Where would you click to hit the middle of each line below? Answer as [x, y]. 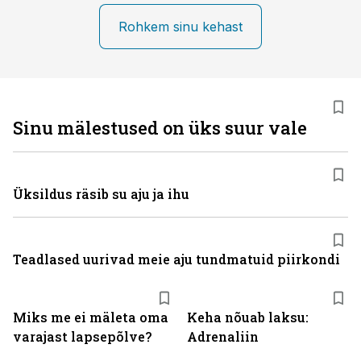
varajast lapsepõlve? [82, 336]
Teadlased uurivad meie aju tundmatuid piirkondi [176, 259]
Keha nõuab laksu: [248, 317]
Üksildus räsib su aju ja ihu [101, 194]
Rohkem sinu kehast [180, 27]
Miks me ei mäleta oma [91, 317]
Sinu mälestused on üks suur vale [160, 128]
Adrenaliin [223, 336]
